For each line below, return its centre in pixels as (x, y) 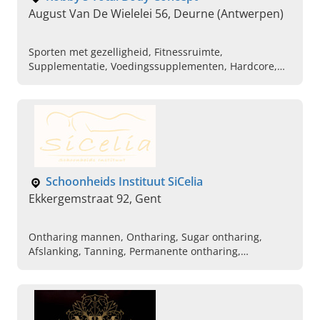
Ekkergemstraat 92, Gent (95, 199)
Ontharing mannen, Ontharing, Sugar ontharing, (145, 237)
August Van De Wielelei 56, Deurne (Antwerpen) (156, 14)
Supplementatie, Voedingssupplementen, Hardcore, (153, 66)
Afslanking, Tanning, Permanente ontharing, (135, 251)
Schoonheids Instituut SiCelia (124, 182)
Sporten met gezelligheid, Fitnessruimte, (126, 52)
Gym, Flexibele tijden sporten (99, 81)
